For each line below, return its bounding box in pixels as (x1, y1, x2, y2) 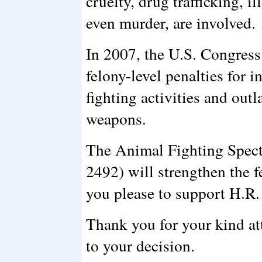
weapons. (86, 108, 146, 129)
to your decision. (86, 235, 195, 256)
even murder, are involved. (86, 12, 256, 33)
